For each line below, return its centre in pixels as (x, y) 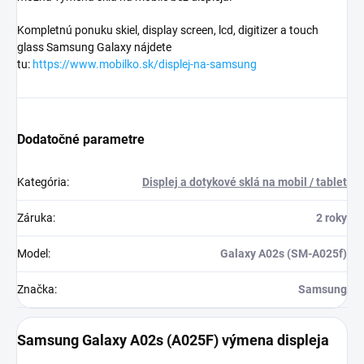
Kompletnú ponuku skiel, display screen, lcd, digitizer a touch (168, 30)
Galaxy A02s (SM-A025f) (284, 254)
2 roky (331, 218)
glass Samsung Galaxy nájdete (94, 48)
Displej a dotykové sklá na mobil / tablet (245, 182)
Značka (36, 290)
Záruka (35, 218)
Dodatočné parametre (81, 140)
